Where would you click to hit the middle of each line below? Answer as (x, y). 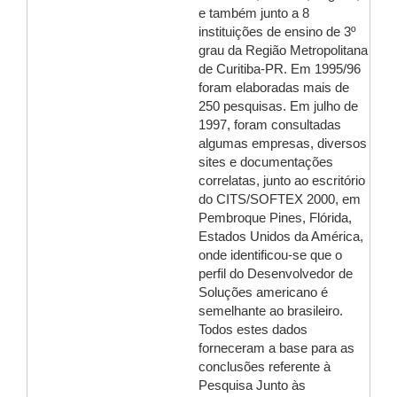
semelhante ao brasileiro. (271, 311)
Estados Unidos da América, (281, 237)
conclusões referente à (265, 367)
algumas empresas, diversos (283, 144)
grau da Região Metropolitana (283, 51)
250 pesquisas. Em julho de (278, 106)
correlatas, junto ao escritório (282, 181)
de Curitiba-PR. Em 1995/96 (280, 69)
